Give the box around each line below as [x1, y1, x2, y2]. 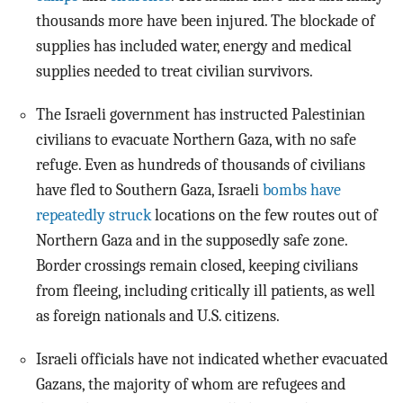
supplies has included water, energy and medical [36, 37, 352, 56]
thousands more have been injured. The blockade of [36, 12, 375, 31]
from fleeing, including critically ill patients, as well [36, 282, 375, 300]
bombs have [263, 181, 341, 200]
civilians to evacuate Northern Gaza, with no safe [36, 130, 356, 149]
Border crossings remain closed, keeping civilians [36, 256, 358, 275]
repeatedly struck [36, 206, 151, 225]
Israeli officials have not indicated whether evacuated [36, 350, 388, 369]
